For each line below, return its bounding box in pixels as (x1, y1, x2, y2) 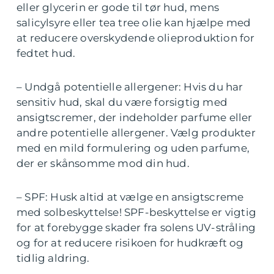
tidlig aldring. (17, 252, 89, 265)
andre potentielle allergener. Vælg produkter (17, 127, 256, 139)
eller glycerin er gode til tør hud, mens (17, 1, 220, 14)
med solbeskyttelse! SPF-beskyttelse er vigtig (17, 206, 257, 219)
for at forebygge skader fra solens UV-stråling (17, 221, 256, 234)
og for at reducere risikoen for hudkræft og (17, 237, 244, 250)
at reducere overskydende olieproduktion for (17, 32, 255, 45)
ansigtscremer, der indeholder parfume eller (17, 111, 253, 124)
